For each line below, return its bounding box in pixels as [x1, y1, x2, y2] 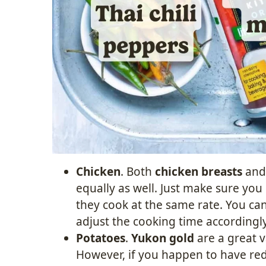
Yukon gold [131, 230, 194, 246]
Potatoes [76, 230, 125, 246]
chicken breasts [155, 163, 242, 179]
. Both [121, 163, 155, 179]
